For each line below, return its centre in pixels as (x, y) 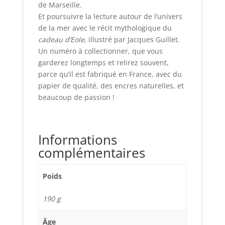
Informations (77, 139)
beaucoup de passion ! (76, 97)
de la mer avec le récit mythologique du (105, 28)
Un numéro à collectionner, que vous (100, 51)
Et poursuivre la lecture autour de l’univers (110, 16)
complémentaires (91, 152)
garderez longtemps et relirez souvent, (103, 62)
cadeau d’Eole (61, 39)
